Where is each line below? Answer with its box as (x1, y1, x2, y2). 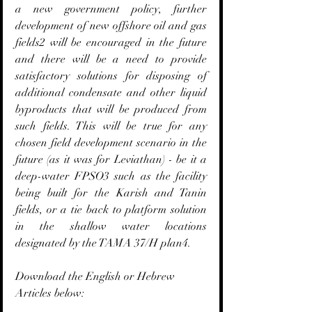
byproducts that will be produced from (15, 102, 207, 116)
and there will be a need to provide (15, 52, 207, 66)
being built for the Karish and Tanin (15, 186, 207, 200)
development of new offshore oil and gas (15, 19, 207, 33)
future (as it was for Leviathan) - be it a (15, 153, 207, 166)
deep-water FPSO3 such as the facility (15, 169, 207, 183)
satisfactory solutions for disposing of (15, 69, 207, 83)
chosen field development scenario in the (15, 136, 207, 150)
